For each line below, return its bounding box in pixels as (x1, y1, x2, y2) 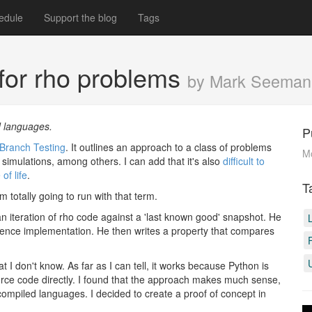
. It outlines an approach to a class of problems (65, 140, 272, 154)
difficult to (223, 154, 265, 168)
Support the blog (44, 10, 117, 24)
